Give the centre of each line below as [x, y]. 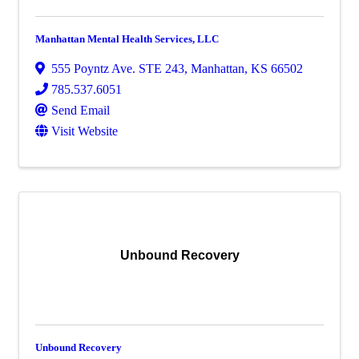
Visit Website [85, 131]
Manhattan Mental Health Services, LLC [127, 38]
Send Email [81, 110]
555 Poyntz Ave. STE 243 [118, 68]
